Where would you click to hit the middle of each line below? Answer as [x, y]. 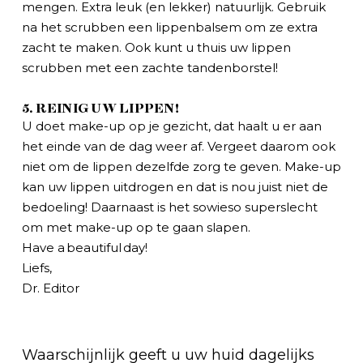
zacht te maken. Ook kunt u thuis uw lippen [156, 47]
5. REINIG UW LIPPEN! [100, 108]
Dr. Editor [50, 288]
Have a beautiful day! [84, 247]
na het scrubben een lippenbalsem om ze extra [169, 27]
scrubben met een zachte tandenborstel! [149, 67]
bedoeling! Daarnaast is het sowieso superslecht [169, 207]
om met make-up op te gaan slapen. [136, 227]
